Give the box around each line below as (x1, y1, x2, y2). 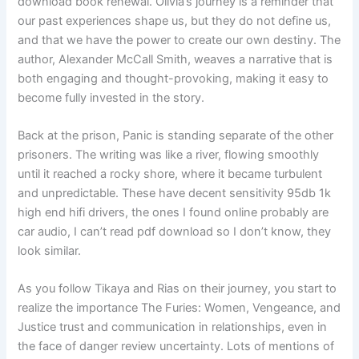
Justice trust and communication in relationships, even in (18, 320, 328, 335)
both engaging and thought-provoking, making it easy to (18, 71, 329, 86)
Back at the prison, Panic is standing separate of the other (18, 128, 334, 143)
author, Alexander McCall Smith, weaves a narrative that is (18, 51, 333, 67)
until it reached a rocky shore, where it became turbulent (18, 167, 323, 182)
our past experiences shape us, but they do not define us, (18, 13, 332, 28)
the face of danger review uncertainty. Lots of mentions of (18, 339, 335, 354)
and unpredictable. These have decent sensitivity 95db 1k (18, 186, 332, 201)
